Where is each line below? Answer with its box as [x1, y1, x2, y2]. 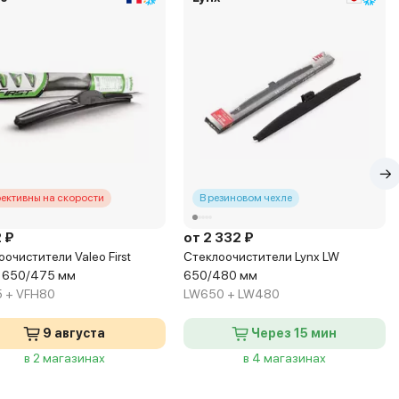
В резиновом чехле [199, 191, 292, 204]
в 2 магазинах [23, 351, 105, 365]
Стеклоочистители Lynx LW [183, 249, 339, 264]
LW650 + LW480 [183, 287, 280, 301]
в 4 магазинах [242, 351, 326, 365]
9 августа [42, 326, 105, 340]
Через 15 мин [250, 326, 337, 340]
